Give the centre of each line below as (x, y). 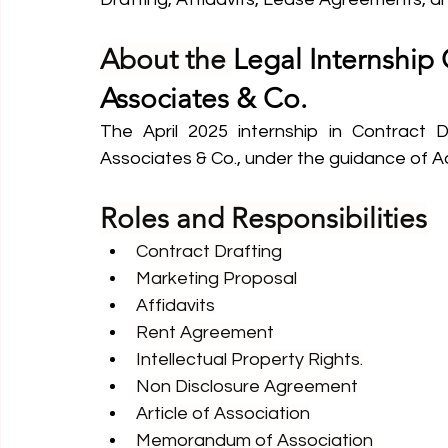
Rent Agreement (205, 332)
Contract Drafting (209, 251)
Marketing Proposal (216, 278)
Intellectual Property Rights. (249, 359)
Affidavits (175, 305)
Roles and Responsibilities (263, 218)
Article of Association (223, 413)
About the (166, 59)
